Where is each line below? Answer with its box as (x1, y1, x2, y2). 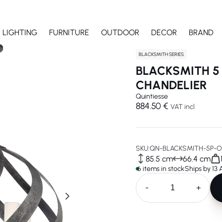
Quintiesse (136, 92, 168, 101)
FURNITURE (49, 27, 89, 37)
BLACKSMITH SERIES (139, 51, 184, 57)
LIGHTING (2, 27, 37, 37)
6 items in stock (137, 165, 184, 173)
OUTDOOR (101, 27, 139, 37)
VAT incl (170, 103, 195, 111)
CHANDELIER (136, 78, 207, 92)
